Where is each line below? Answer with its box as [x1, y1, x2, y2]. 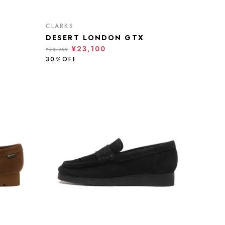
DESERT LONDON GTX [46, 33, 144, 43]
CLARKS [46, 22, 74, 31]
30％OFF [46, 55, 77, 64]
